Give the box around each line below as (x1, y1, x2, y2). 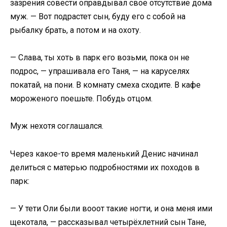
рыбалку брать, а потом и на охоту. (10, 25, 141, 35)
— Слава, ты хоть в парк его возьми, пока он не (10, 53, 190, 63)
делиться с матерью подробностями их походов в (10, 162, 200, 172)
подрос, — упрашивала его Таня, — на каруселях (10, 66, 190, 77)
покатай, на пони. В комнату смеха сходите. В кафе (10, 80, 201, 90)
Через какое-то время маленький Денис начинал (10, 148, 198, 159)
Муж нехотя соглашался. (10, 121, 103, 131)
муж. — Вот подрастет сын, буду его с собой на (10, 11, 185, 21)
